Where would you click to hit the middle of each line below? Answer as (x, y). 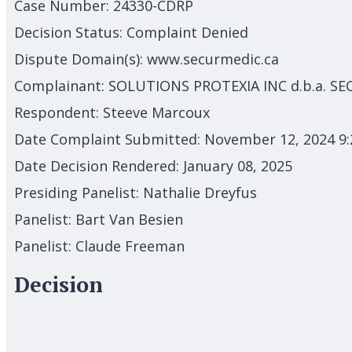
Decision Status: (68, 32)
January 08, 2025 (238, 165)
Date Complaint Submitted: (107, 139)
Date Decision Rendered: (97, 165)
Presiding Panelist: (77, 192)
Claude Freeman (130, 246)
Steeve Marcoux (156, 112)
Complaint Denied (187, 32)
